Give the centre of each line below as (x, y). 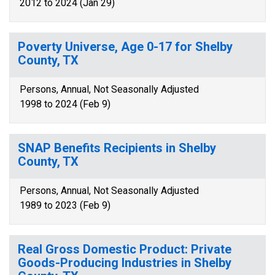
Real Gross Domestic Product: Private (125, 249)
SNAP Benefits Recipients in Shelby (117, 148)
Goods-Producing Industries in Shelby (125, 263)
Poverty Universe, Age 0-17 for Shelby (125, 47)
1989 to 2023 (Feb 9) (65, 205)
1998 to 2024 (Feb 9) (65, 104)
